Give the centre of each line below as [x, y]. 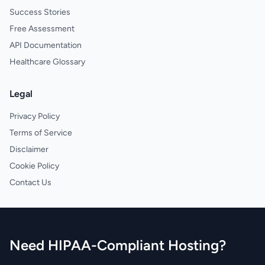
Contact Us [30, 182]
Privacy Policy [35, 116]
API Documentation [46, 45]
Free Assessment [42, 29]
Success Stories [40, 12]
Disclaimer [29, 149]
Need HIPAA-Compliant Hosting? [118, 245]
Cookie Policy [34, 166]
